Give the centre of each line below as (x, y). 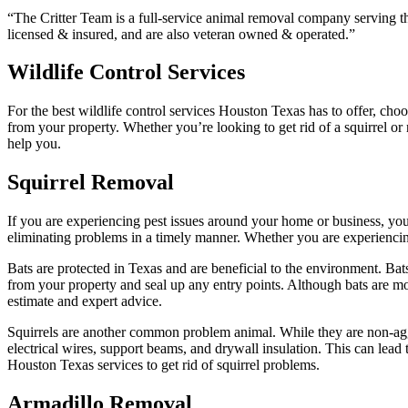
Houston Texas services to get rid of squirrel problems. (163, 365)
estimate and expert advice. (85, 301)
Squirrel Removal (91, 183)
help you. (34, 144)
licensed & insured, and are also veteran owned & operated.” (181, 34)
